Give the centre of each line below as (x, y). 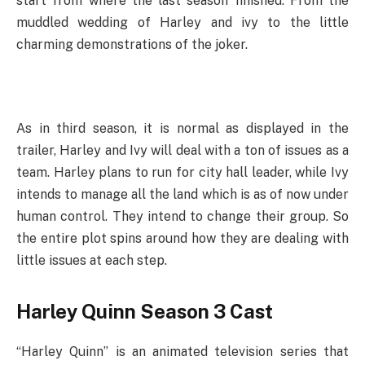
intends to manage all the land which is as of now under (182, 194)
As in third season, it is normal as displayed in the (182, 128)
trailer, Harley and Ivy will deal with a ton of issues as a (182, 150)
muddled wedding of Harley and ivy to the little (182, 22)
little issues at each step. (92, 260)
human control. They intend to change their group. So (182, 216)
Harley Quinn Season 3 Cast (145, 312)
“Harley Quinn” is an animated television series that (182, 352)
